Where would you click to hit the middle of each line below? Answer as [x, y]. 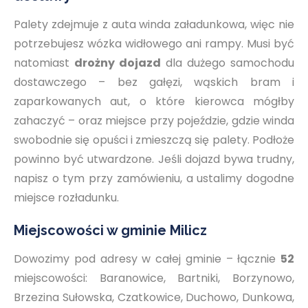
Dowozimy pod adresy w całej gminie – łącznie [147, 259]
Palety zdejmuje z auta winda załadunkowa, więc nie [154, 24]
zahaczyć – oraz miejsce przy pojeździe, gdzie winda [154, 121]
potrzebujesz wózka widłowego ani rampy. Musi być [154, 44]
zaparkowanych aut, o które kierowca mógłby [154, 101]
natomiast [44, 63]
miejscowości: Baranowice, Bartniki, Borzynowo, [154, 278]
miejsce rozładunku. [66, 198]
